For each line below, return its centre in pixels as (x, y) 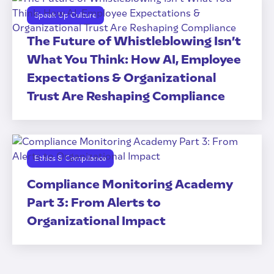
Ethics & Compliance (70, 158)
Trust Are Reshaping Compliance (126, 96)
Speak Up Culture (65, 15)
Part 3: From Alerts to (94, 202)
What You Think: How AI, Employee (134, 59)
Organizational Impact (96, 221)
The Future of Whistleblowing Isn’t (134, 41)
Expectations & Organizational (121, 78)
